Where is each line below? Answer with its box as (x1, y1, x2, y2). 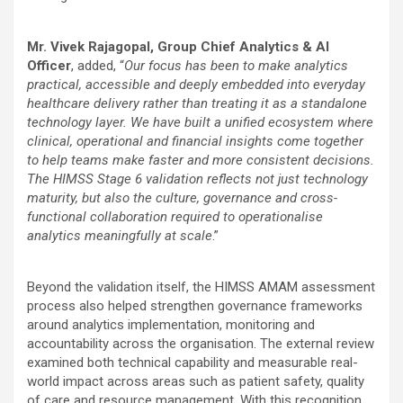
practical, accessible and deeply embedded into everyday (27, 76, 365, 93)
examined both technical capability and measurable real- (27, 354, 358, 371)
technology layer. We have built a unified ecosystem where (27, 113, 373, 130)
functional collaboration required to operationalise (27, 208, 323, 225)
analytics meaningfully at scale (27, 227, 212, 244)
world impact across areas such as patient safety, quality (27, 372, 364, 390)
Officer (27, 57, 71, 74)
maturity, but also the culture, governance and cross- (27, 189, 337, 206)
